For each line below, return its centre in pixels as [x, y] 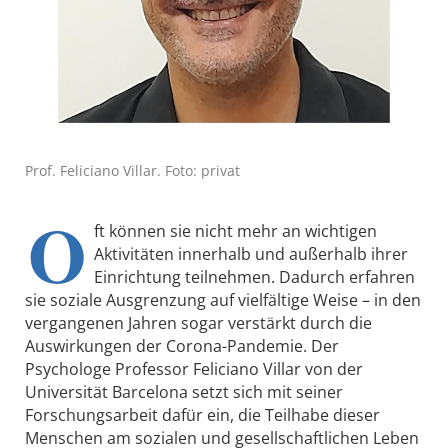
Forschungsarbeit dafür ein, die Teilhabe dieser [202, 414]
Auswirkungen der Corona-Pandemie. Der [182, 345]
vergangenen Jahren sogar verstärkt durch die [198, 322]
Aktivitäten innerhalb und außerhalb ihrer [251, 253]
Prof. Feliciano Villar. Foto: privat [132, 170]
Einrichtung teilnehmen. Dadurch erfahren [254, 276]
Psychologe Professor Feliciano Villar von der [194, 368]
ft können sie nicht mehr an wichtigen [235, 230]
